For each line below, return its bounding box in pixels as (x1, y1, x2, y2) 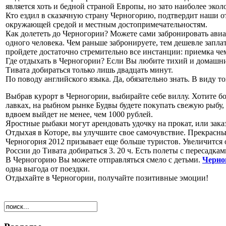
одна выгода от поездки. (6, 164, 90, 173)
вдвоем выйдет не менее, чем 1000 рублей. (6, 109, 153, 119)
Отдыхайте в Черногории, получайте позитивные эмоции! (6, 173, 208, 182)
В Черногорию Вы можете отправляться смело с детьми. (6, 155, 202, 164)
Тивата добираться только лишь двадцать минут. (6, 65, 173, 74)
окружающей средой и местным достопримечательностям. (6, 20, 207, 29)
